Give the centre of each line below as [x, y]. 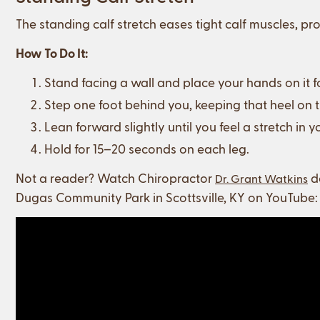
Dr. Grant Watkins [261, 178]
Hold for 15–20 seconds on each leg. [147, 148]
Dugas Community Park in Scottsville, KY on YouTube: [167, 196]
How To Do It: [52, 52]
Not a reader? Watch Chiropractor [115, 177]
